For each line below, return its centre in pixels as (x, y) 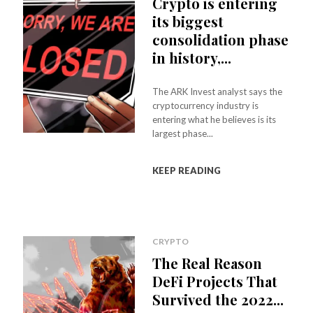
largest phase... (183, 133)
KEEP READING (187, 170)
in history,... (192, 58)
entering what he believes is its (214, 119)
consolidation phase (221, 39)
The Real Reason (208, 263)
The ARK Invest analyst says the (218, 92)
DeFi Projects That (215, 281)
